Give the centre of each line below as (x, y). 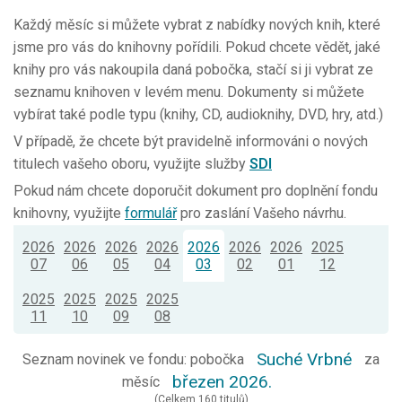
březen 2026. (222, 382)
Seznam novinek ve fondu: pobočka (135, 360)
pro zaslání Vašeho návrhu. (262, 214)
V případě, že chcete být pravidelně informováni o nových (191, 142)
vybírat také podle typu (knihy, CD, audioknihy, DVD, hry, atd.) (198, 115)
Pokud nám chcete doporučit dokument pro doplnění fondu (196, 191)
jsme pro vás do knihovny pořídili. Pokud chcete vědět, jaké (197, 48)
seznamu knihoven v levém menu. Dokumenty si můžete (189, 92)
